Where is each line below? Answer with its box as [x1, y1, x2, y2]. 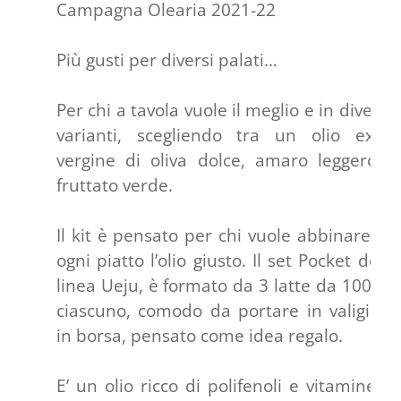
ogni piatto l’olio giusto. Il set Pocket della [55, 248, 397, 272]
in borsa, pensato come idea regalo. [55, 323, 343, 347]
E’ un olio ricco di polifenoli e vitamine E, [55, 373, 397, 397]
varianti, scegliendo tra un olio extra [55, 123, 397, 147]
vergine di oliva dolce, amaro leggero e [55, 148, 397, 172]
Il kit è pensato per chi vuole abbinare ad [55, 223, 397, 247]
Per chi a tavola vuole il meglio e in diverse [55, 98, 397, 122]
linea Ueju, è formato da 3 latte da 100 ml [55, 273, 397, 297]
